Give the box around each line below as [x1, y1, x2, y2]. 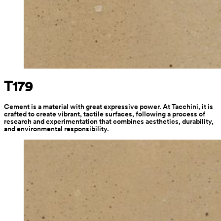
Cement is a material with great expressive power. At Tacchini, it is [4, 103, 213, 111]
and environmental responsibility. [4, 125, 109, 133]
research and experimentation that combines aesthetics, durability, [4, 117, 214, 126]
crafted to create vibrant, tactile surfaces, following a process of [4, 110, 205, 118]
